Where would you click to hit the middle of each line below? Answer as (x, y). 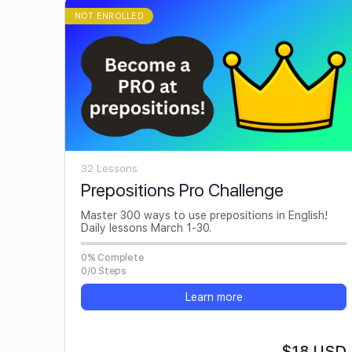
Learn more (214, 297)
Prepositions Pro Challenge (182, 190)
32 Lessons (109, 168)
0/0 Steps (104, 271)
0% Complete (113, 257)
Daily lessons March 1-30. (146, 227)
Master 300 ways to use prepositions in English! (204, 215)
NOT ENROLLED (109, 16)
